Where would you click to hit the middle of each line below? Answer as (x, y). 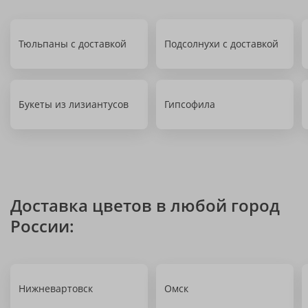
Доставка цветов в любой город (145, 205)
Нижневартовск (56, 288)
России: (42, 226)
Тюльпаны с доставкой (73, 44)
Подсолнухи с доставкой (221, 44)
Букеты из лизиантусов (74, 104)
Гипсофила (190, 104)
